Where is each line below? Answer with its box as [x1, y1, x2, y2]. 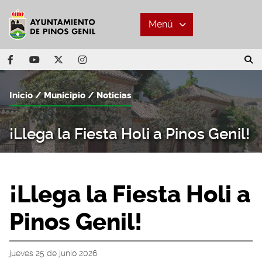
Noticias [96, 90, 131, 101]
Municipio [44, 90, 85, 101]
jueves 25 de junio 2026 [9, 249, 97, 258]
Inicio [9, 90, 33, 101]
